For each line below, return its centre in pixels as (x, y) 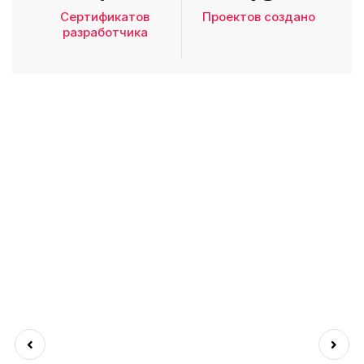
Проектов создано (259, 17)
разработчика (105, 32)
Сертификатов (105, 17)
